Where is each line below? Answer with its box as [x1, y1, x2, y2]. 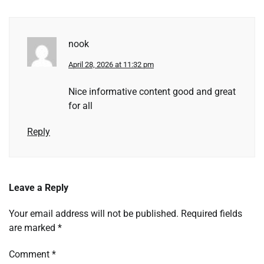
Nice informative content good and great [68, 86, 236, 98]
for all [68, 100, 93, 112]
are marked [9, 222, 58, 234]
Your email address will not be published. [9, 208, 179, 220]
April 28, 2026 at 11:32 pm [68, 60, 154, 70]
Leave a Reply [9, 182, 68, 194]
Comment [9, 249, 52, 260]
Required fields [181, 208, 242, 220]
